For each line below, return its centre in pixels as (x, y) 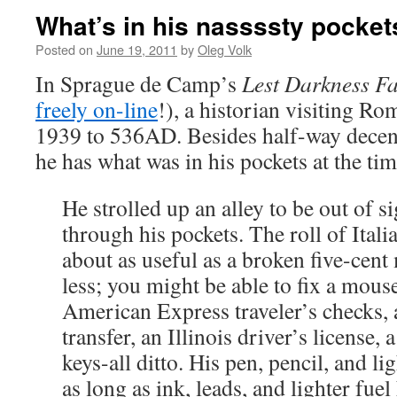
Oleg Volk (225, 49)
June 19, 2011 (137, 49)
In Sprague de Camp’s (139, 83)
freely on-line (97, 109)
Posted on (64, 49)
